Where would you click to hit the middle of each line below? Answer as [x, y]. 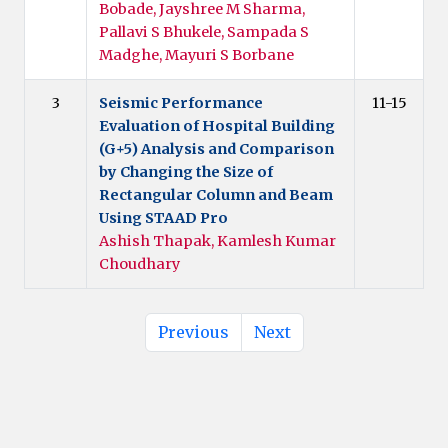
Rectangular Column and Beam [216, 194]
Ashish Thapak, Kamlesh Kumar [217, 240]
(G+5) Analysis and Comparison [216, 148]
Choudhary [139, 263]
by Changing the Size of [186, 171]
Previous [193, 331]
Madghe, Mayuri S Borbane [196, 54]
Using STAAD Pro [163, 217]
